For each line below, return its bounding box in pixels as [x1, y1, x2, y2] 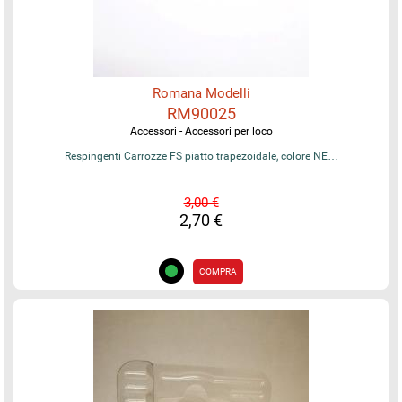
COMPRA [199, 266, 237, 276]
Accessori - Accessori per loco [129, 124, 273, 137]
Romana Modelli [152, 84, 250, 101]
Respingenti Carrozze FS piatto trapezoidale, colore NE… [64, 149, 338, 162]
